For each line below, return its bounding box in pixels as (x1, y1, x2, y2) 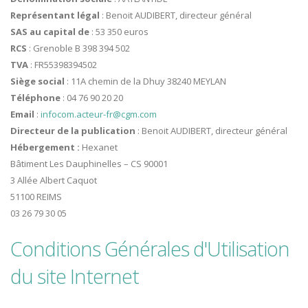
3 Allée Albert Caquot (10, 174, 97, 187)
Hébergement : (10, 141, 82, 154)
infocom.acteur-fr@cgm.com (41, 108, 157, 121)
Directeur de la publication (10, 124, 137, 137)
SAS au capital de (10, 25, 91, 38)
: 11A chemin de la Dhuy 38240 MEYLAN (67, 75, 226, 88)
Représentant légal (10, 9, 102, 22)
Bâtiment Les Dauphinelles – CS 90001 (10, 157, 168, 170)
